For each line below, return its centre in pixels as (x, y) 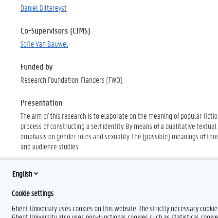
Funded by (36, 66)
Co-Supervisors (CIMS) (55, 30)
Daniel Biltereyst (44, 8)
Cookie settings (33, 193)
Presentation (41, 102)
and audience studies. (50, 146)
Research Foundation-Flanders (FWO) (72, 80)
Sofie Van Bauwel (44, 44)
